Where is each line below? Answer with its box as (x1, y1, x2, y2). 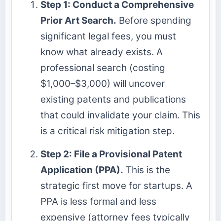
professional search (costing (40, 62, 165, 74)
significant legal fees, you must (40, 31, 176, 42)
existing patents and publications (40, 94, 186, 106)
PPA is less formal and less (40, 196, 156, 208)
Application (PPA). (40, 164, 123, 176)
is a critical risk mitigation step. (40, 125, 175, 137)
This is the (123, 164, 170, 176)
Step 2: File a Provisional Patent (40, 148, 182, 160)
